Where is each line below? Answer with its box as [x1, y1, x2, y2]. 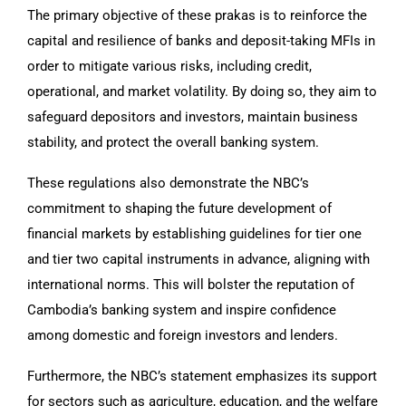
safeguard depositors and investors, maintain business [27, 109, 358, 126]
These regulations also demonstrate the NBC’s [27, 175, 309, 192]
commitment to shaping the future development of [27, 200, 332, 217]
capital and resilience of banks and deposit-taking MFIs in [27, 33, 375, 50]
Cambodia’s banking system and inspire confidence [27, 302, 336, 319]
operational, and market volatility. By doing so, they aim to [27, 83, 377, 101]
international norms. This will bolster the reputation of [27, 276, 354, 294]
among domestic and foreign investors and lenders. [27, 327, 338, 344]
